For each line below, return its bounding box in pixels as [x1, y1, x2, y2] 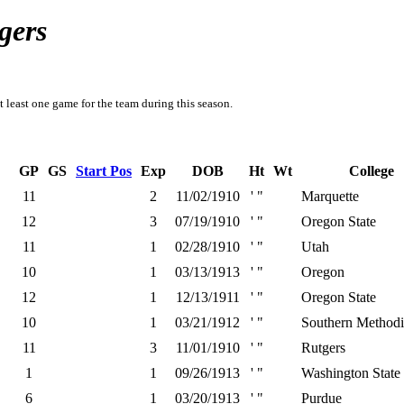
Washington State [301, 365, 400, 381]
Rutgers [301, 340, 345, 355]
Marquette [301, 188, 359, 204]
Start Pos [76, 163, 132, 179]
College [348, 163, 394, 179]
